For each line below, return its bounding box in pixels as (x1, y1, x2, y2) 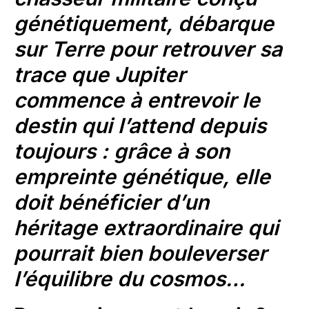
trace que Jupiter (14, 62, 186, 88)
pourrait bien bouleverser (14, 241, 267, 266)
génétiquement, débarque (14, 11, 274, 37)
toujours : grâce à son (14, 139, 230, 164)
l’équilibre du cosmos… (14, 266, 246, 292)
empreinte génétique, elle (14, 164, 270, 190)
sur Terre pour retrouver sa (14, 37, 282, 62)
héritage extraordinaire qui (14, 215, 279, 241)
